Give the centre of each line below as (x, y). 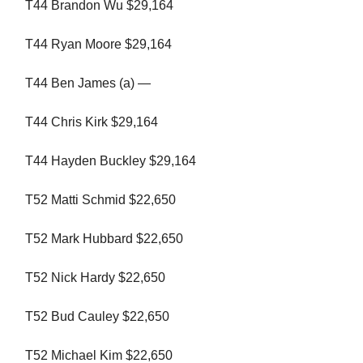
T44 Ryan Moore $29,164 (98, 45)
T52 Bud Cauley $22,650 (97, 317)
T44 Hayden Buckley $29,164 (111, 161)
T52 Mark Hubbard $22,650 (104, 239)
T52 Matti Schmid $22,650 (100, 200)
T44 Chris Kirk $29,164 (92, 122)
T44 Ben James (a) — (88, 83)
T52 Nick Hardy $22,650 (95, 278)
